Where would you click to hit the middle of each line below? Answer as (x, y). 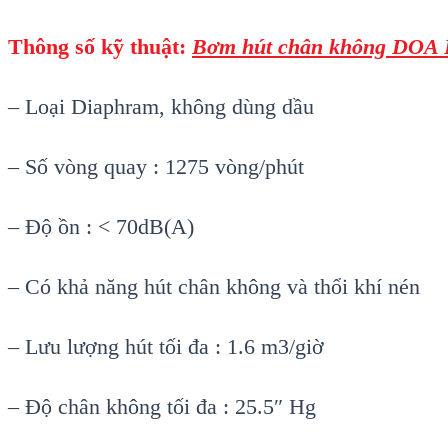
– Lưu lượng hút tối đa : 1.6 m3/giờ (166, 347)
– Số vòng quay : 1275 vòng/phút (156, 167)
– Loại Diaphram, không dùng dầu (161, 107)
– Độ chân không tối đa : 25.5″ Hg (162, 407)
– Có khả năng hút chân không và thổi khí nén (214, 287)
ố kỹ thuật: (138, 47)
